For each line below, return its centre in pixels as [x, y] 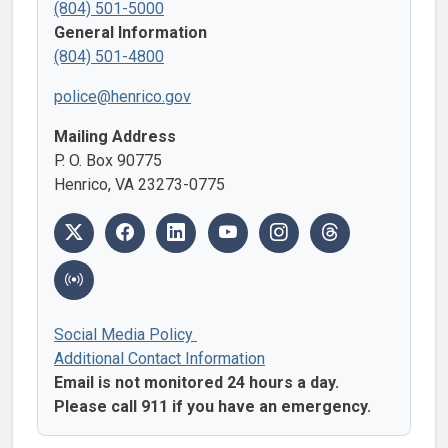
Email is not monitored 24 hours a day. [196, 382]
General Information [130, 32]
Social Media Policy [125, 334]
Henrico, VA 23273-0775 [139, 184]
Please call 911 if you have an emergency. [212, 406]
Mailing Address [115, 136]
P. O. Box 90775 [108, 160]
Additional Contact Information [159, 358]
